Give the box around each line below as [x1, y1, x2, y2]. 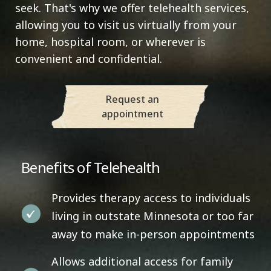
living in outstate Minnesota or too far [51, 208, 253, 223]
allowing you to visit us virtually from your [15, 17, 237, 32]
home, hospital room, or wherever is [15, 34, 206, 49]
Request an [106, 93, 159, 106]
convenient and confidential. [15, 51, 162, 66]
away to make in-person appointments [51, 226, 255, 241]
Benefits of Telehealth [21, 157, 160, 177]
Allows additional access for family [51, 253, 233, 269]
